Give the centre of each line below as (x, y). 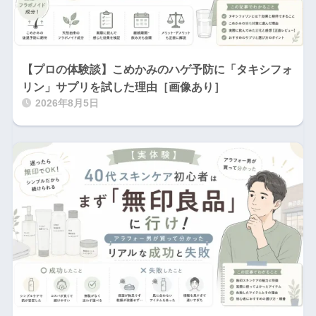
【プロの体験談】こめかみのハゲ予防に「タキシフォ (157, 69)
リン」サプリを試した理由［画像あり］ (123, 87)
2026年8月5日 (67, 103)
